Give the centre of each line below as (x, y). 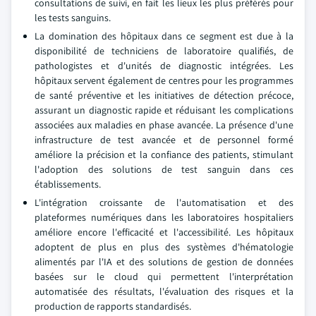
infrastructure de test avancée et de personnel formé (164, 140)
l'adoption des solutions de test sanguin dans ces (164, 170)
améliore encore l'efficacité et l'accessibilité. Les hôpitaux (164, 232)
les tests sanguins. (73, 18)
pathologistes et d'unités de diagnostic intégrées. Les (164, 66)
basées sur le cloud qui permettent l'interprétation (164, 277)
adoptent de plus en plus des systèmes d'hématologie (164, 247)
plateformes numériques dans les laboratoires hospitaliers (164, 218)
